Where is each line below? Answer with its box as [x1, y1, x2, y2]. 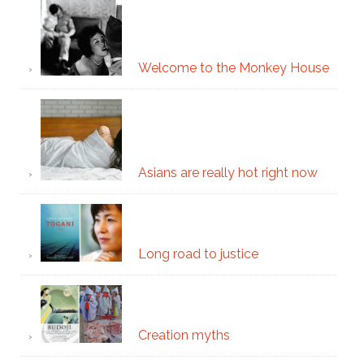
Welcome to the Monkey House [137, 59, 329, 76]
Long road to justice [137, 246, 258, 262]
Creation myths [137, 327, 230, 344]
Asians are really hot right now [137, 164, 318, 180]
